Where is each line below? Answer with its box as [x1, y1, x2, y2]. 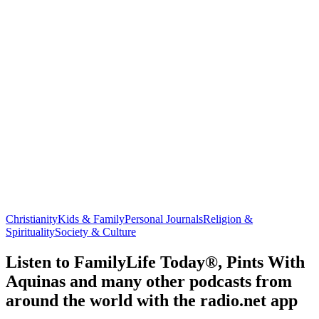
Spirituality [6, 225, 55, 238]
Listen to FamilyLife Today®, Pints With [6, 252, 305, 271]
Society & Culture [55, 225, 136, 238]
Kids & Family [58, 212, 125, 225]
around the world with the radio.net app [6, 291, 298, 310]
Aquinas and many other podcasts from [6, 271, 292, 291]
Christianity [6, 212, 58, 225]
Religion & [203, 212, 253, 225]
